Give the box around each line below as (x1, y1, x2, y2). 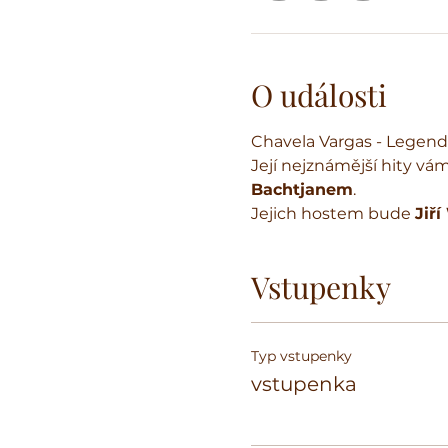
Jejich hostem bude (250, 204, 415, 223)
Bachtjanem (250, 180, 353, 199)
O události (250, 75, 387, 115)
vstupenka (250, 372, 357, 396)
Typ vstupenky (250, 347, 352, 365)
